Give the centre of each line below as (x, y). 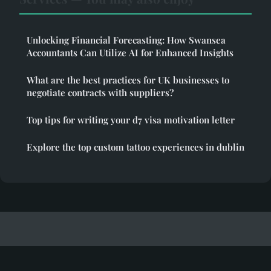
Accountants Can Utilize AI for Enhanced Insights (130, 52)
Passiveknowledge (65, 251)
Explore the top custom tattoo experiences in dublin (135, 147)
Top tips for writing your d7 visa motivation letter (131, 119)
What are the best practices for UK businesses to (128, 80)
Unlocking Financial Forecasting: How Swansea (126, 40)
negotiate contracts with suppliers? (100, 92)
